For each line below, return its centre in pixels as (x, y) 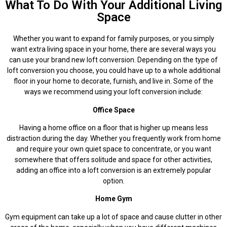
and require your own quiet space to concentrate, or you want (113, 149)
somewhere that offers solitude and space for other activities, (113, 160)
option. (113, 181)
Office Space (113, 110)
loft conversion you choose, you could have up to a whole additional (113, 71)
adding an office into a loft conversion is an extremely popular (113, 171)
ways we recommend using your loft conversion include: (113, 92)
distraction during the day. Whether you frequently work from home (113, 139)
